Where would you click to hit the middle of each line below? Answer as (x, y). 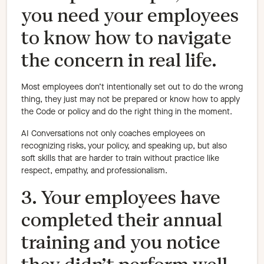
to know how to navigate (126, 38)
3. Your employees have (121, 197)
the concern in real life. (119, 60)
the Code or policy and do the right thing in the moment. (127, 112)
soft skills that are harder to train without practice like (120, 159)
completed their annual (122, 220)
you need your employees (130, 15)
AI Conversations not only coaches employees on (113, 134)
